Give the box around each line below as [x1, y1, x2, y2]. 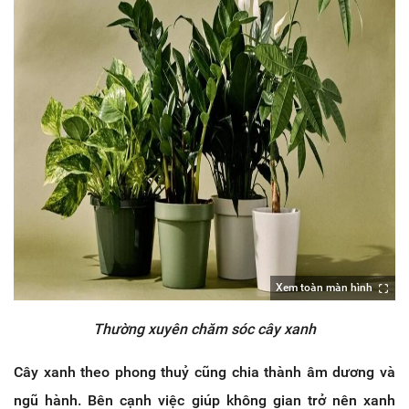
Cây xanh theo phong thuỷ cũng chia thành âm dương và [14, 362, 395, 381]
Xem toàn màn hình [276, 280, 372, 294]
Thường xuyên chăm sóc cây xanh [93, 320, 316, 338]
